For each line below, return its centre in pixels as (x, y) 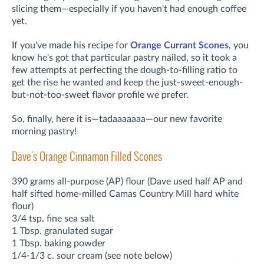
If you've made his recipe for (71, 45)
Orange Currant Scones (179, 45)
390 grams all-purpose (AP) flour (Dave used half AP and (127, 181)
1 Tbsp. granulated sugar (62, 231)
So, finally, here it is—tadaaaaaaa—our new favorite (117, 119)
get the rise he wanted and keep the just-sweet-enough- (127, 82)
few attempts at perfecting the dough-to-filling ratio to (125, 70)
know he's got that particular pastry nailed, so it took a (124, 57)
